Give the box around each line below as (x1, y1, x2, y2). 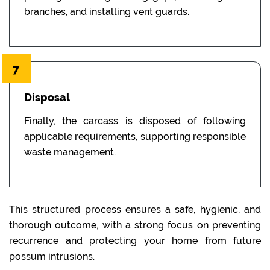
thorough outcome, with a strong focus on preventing (9, 219, 261, 231)
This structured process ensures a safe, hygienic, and (9, 203, 261, 215)
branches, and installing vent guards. (24, 5, 189, 17)
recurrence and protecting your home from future (9, 234, 261, 246)
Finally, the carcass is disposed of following (24, 115, 246, 127)
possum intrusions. (9, 250, 95, 262)
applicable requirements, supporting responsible (24, 130, 246, 142)
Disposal (24, 90, 70, 104)
